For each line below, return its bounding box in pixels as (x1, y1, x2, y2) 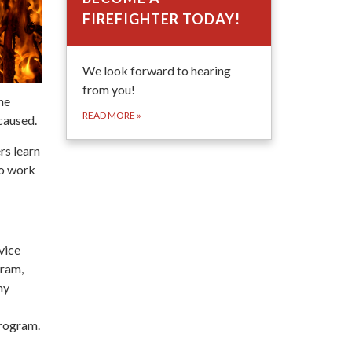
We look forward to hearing (82, 63, 231, 79)
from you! (82, 82, 135, 97)
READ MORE (82, 109, 137, 122)
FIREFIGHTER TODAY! (82, 10, 240, 28)
